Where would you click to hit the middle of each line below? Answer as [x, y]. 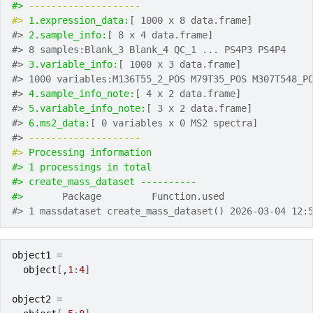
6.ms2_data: [59, 123]
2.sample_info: [68, 35]
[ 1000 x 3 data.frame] [180, 64]
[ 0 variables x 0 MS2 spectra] [174, 123]
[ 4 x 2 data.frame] [188, 94]
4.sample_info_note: [82, 94]
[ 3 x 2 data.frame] [199, 108]
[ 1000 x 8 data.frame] [191, 20]
